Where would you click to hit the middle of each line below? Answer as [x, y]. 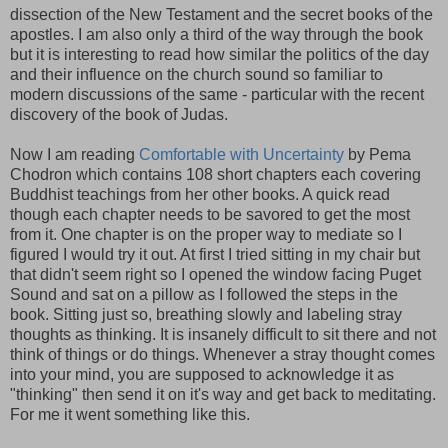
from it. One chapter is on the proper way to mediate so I [206, 234]
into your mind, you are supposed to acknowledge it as [202, 374]
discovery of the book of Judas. [119, 114]
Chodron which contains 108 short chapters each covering [215, 174]
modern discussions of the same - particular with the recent [217, 94]
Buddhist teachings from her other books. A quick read [200, 194]
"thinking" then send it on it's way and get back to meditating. [223, 394]
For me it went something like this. [130, 414]
